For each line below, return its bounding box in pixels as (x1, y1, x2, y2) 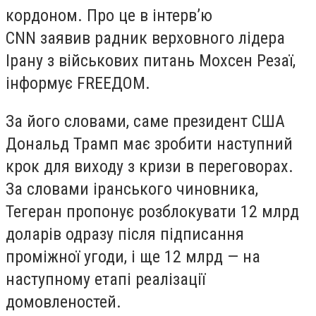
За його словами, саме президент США (6, 111, 285, 131)
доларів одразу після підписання (6, 224, 244, 244)
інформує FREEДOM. (6, 73, 150, 93)
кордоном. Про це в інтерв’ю (6, 6, 212, 25)
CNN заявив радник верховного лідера (6, 28, 285, 48)
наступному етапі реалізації (6, 269, 205, 289)
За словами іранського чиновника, (6, 178, 258, 199)
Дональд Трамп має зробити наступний (6, 133, 293, 154)
